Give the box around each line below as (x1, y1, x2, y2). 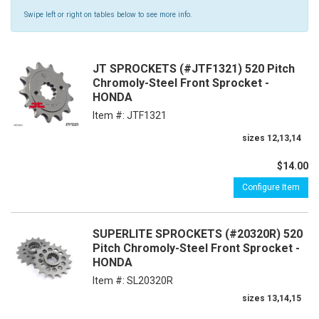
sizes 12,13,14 (242, 133, 301, 143)
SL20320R (127, 275, 173, 286)
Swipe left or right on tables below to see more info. (24, 11, 192, 19)
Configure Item (242, 182, 300, 192)
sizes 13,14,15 (242, 293, 301, 303)
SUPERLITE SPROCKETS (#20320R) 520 (93, 227, 303, 241)
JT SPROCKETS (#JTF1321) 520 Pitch (93, 62, 295, 75)
